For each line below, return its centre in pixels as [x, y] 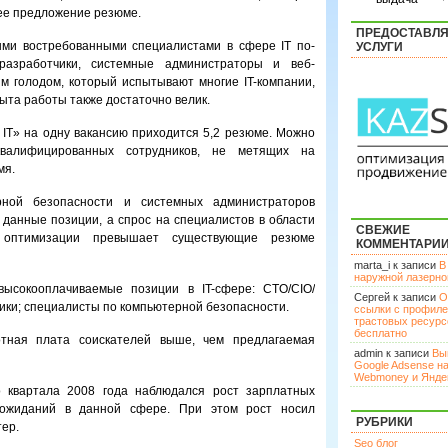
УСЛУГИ [379, 47]
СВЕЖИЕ [383, 230]
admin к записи [393, 353]
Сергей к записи [396, 297]
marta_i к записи [396, 265]
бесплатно [380, 333]
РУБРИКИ [384, 422]
